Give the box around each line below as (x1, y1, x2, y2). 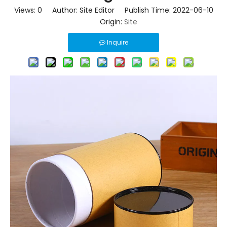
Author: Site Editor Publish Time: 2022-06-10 (42, 5, 213, 15)
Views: (14, 5, 37, 15)
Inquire (106, 38, 128, 47)
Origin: (90, 17, 124, 27)
